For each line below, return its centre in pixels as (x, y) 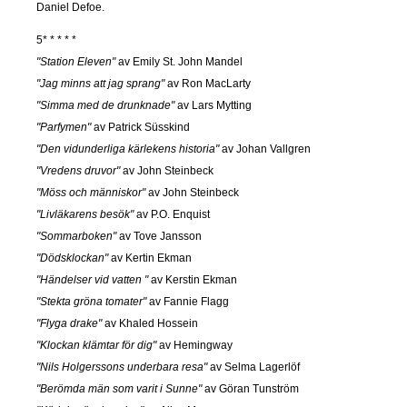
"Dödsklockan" (72, 258)
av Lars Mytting (213, 105)
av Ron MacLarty (208, 83)
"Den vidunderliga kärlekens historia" (128, 149)
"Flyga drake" (69, 323)
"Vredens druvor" (78, 170)
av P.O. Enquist (172, 214)
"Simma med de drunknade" (105, 105)
